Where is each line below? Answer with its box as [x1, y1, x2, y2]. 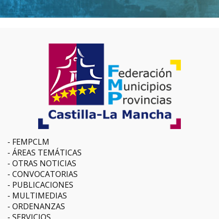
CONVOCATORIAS [12, 169, 78, 180]
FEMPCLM [12, 136, 49, 148]
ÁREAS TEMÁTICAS [12, 147, 82, 158]
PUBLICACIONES [12, 179, 73, 191]
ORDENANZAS [12, 201, 65, 212]
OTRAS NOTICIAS [12, 158, 76, 169]
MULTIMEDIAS [12, 190, 67, 201]
